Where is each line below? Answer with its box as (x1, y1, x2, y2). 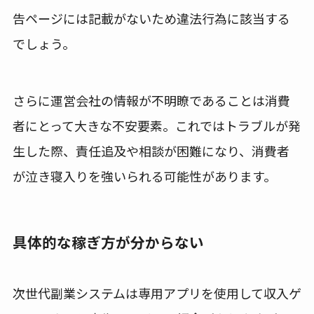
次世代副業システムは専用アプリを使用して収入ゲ (12, 284, 301, 303)
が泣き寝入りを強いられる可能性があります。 (12, 166, 276, 185)
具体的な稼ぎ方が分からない (12, 231, 204, 252)
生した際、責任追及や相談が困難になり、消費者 (12, 141, 289, 160)
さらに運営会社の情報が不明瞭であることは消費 (12, 90, 290, 109)
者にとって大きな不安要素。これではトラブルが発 (12, 116, 301, 135)
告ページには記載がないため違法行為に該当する (12, 8, 290, 27)
